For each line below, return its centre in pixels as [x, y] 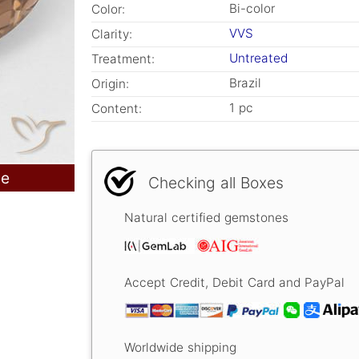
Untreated [258, 58]
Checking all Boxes [216, 183]
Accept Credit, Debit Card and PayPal [234, 283]
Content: [117, 109]
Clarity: [112, 34]
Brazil [245, 83]
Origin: [110, 84]
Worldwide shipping [180, 347]
